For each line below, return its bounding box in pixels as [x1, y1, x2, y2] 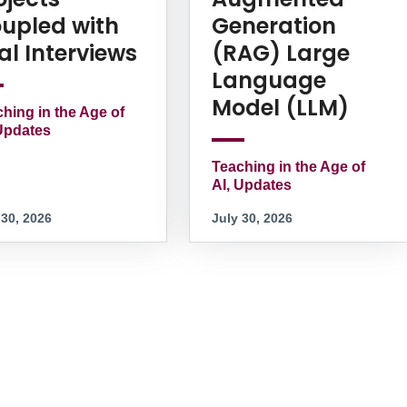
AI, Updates [211, 176, 292, 193]
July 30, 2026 [211, 210, 293, 225]
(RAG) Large [211, 37, 350, 68]
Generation [211, 10, 336, 41]
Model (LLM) [211, 92, 349, 123]
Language [211, 65, 326, 95]
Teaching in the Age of [211, 158, 365, 174]
